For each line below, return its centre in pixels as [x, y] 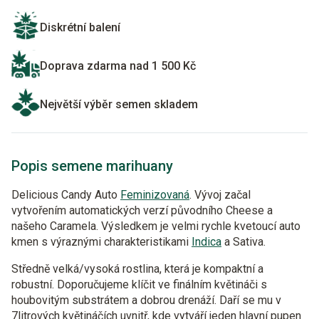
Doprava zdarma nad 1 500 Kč [118, 66]
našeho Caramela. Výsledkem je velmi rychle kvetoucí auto [156, 226]
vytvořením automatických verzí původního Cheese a [142, 210]
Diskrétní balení [80, 27]
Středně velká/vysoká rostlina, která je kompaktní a [137, 269]
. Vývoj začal [220, 195]
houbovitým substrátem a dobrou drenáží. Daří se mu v [146, 300]
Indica [206, 242]
